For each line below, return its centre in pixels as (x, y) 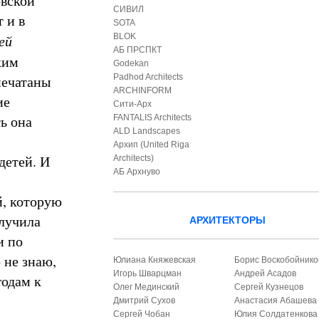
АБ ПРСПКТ (138, 50)
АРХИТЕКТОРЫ (227, 220)
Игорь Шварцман (148, 273)
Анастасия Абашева (276, 300)
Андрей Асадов (266, 273)
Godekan (131, 63)
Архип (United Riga (152, 145)
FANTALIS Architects (153, 117)
